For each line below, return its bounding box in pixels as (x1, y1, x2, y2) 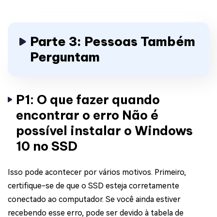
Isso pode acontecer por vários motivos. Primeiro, (8, 167, 186, 177)
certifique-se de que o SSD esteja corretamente (8, 181, 179, 190)
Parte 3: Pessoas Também (30, 33, 195, 49)
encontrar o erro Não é (16, 107, 158, 123)
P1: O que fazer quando (16, 91, 160, 108)
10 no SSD (16, 138, 77, 154)
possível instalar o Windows (16, 122, 193, 139)
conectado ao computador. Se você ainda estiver (8, 194, 181, 204)
